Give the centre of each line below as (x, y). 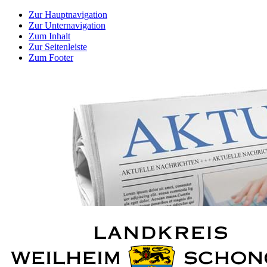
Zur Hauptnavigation (68, 15)
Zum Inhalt (49, 36)
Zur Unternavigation (67, 25)
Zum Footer (51, 58)
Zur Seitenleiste (58, 47)
